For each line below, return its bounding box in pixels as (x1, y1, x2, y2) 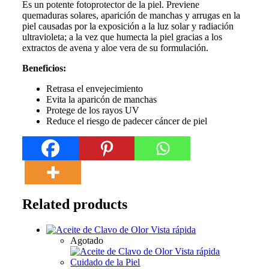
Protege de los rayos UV (46, 104, 140, 115)
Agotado (70, 235, 104, 246)
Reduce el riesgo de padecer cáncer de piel (46, 115, 208, 126)
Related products (22, 196, 128, 212)
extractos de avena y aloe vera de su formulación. (22, 42, 209, 53)
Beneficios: (22, 62, 67, 73)
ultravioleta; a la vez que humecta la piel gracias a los (22, 31, 223, 42)
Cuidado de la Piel (70, 256, 141, 267)
